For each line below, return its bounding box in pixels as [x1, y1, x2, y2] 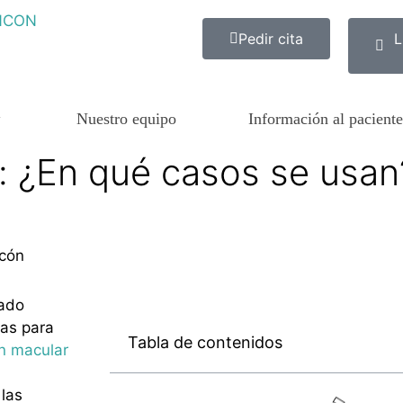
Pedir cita [238, 30, 303, 48]
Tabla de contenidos [128, 333, 282, 352]
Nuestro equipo [76, 110, 176, 128]
